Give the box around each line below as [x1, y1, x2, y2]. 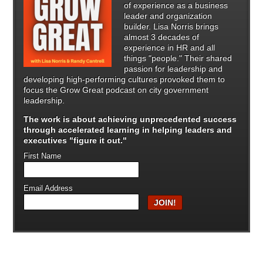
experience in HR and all [124, 43, 215, 53]
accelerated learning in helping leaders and [58, 125, 232, 135]
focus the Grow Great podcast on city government [23, 85, 209, 95]
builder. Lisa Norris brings [124, 22, 219, 32]
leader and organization [124, 11, 213, 21]
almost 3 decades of [124, 32, 200, 42]
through [23, 125, 59, 135]
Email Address [23, 184, 73, 193]
